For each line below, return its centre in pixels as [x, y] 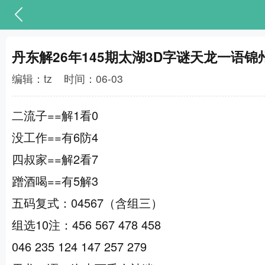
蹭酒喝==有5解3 [55, 181]
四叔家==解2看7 [55, 159]
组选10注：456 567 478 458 [86, 225]
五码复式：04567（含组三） [87, 203]
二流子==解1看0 [55, 115]
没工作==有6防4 [55, 137]
